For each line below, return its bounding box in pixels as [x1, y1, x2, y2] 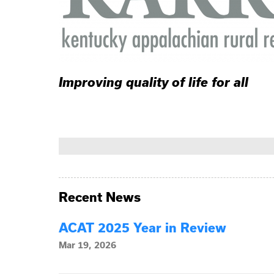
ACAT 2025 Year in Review [59, 221, 226, 235]
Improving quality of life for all [59, 75, 248, 90]
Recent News [59, 190, 141, 205]
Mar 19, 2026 [59, 240, 116, 251]
